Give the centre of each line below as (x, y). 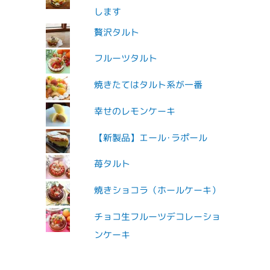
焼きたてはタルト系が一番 (148, 85)
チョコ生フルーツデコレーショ (157, 216)
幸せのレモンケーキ (134, 111)
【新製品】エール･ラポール (150, 137)
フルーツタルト (125, 58)
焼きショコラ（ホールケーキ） (157, 190)
